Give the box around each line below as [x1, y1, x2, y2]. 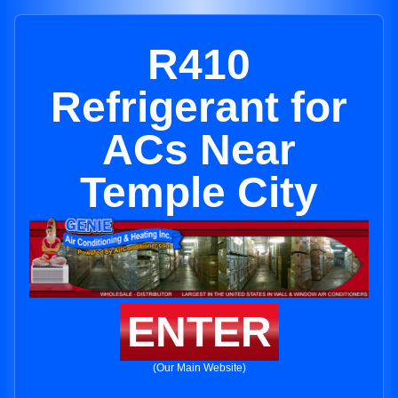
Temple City [80, 169, 318, 216]
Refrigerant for [51, 84, 347, 131]
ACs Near [102, 126, 296, 173]
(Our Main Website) [152, 362, 246, 375]
